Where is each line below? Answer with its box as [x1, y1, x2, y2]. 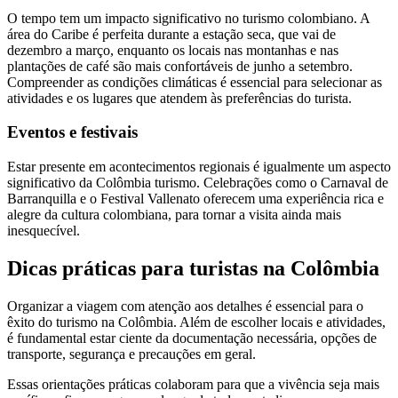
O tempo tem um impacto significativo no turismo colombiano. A [7, 10, 370, 26]
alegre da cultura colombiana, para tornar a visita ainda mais [7, 206, 341, 222]
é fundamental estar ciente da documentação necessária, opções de [7, 330, 377, 346]
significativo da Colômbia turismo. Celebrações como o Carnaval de [7, 174, 388, 190]
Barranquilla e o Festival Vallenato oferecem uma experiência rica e [7, 190, 384, 206]
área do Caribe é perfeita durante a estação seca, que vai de [7, 26, 336, 42]
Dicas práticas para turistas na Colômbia [7, 256, 379, 280]
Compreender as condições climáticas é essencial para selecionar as [7, 74, 382, 90]
